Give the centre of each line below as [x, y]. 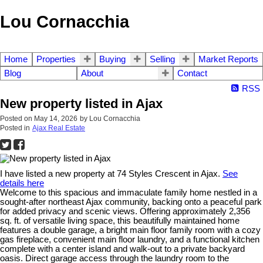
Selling [162, 60]
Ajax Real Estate [59, 128]
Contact [193, 74]
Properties [56, 60]
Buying [113, 60]
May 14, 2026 [56, 119]
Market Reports [228, 60]
